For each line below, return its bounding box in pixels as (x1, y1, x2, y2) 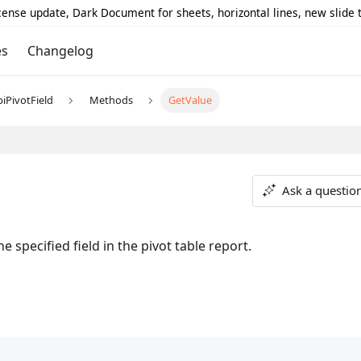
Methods (89, 93, 133, 108)
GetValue (168, 93, 213, 108)
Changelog (27, 42, 93, 60)
